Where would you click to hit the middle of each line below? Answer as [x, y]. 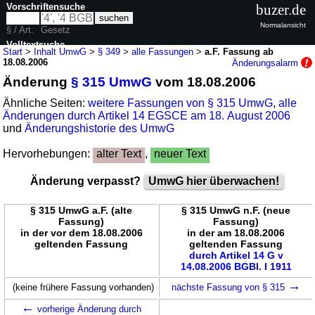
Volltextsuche [36, 44]
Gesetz [56, 30]
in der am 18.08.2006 [236, 232]
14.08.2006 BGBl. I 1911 [236, 266]
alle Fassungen [163, 51]
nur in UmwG [47, 70]
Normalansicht [283, 25]
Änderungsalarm [266, 63]
